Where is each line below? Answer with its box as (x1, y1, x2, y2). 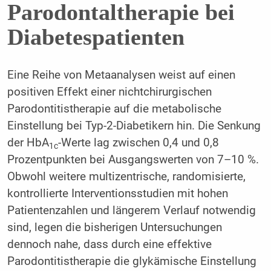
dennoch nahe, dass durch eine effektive (7, 238, 212, 252)
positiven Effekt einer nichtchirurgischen (7, 85, 212, 99)
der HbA (7, 136, 49, 150)
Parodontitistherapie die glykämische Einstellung (7, 255, 256, 269)
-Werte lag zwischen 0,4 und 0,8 (57, 136, 219, 150)
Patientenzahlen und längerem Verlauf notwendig (7, 204, 256, 218)
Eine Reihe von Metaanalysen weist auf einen (7, 68, 235, 82)
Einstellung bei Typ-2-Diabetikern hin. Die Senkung (7, 119, 261, 133)
